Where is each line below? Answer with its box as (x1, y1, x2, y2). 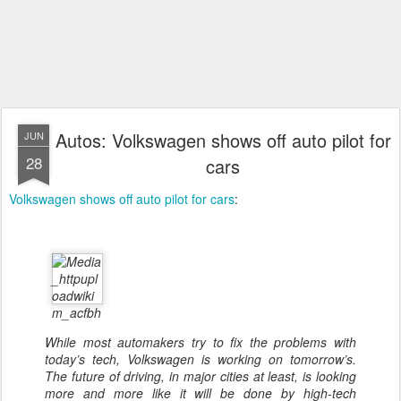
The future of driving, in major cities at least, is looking (45, 367, 356, 385)
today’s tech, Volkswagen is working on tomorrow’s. (45, 350, 356, 368)
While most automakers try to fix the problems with (45, 333, 356, 351)
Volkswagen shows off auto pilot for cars (9, 190, 235, 208)
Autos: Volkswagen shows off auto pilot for (55, 127, 391, 153)
